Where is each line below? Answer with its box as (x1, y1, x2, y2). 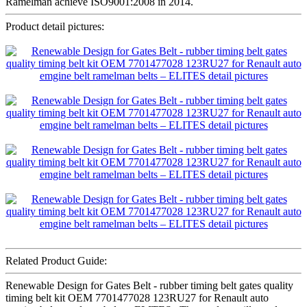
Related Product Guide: (5, 254, 107, 267)
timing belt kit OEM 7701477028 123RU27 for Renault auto (5, 291, 269, 304)
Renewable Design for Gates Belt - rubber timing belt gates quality (5, 279, 293, 291)
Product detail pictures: (5, 20, 104, 32)
